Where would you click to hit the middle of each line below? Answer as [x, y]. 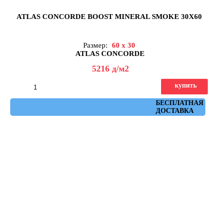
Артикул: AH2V [111, 103]
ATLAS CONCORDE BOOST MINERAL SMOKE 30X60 [109, 17]
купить [186, 86]
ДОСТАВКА [174, 111]
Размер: [96, 45]
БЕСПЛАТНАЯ [179, 103]
